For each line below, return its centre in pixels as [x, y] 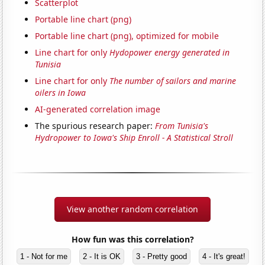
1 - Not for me [43, 257]
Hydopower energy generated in [170, 53]
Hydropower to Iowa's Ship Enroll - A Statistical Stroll [134, 138]
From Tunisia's [182, 126]
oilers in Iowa [61, 93]
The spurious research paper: [95, 126]
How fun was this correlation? [132, 240]
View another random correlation [132, 209]
